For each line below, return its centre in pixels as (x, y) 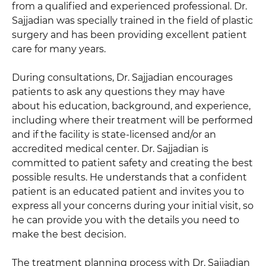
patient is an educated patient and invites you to (128, 191)
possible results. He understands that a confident (129, 177)
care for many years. (59, 49)
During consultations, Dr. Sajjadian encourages (122, 77)
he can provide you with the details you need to (126, 220)
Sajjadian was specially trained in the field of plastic (132, 20)
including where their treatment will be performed (132, 120)
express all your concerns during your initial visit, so (133, 205)
